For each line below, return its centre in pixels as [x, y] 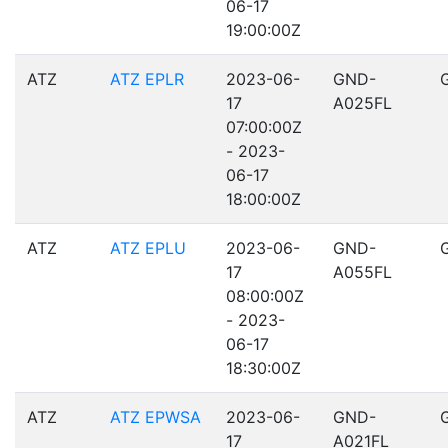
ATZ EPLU [148, 248]
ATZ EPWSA [155, 417]
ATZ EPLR [147, 79]
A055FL [362, 272]
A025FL [362, 103]
